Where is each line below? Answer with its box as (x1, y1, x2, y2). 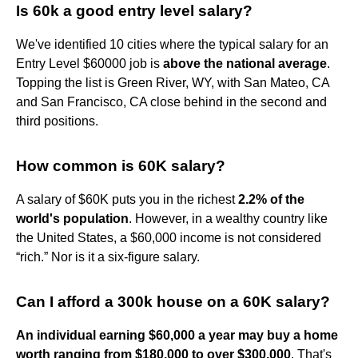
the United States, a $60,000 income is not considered (16, 230, 321, 245)
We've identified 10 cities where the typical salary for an (16, 37, 328, 51)
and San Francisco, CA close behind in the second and (16, 94, 327, 109)
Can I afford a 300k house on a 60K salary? (16, 292, 330, 310)
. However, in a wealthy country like (129, 211, 328, 225)
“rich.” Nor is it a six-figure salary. (16, 249, 200, 264)
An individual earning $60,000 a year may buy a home (16, 328, 338, 342)
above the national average (163, 56, 327, 70)
